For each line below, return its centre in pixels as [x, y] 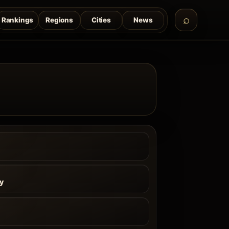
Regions [59, 20]
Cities [101, 20]
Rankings [17, 20]
